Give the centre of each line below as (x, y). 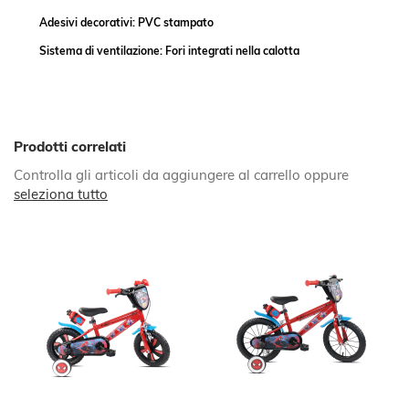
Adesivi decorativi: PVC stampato (126, 22)
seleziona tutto (61, 194)
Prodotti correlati (70, 147)
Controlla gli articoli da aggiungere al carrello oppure (181, 175)
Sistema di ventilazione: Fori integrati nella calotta (169, 50)
